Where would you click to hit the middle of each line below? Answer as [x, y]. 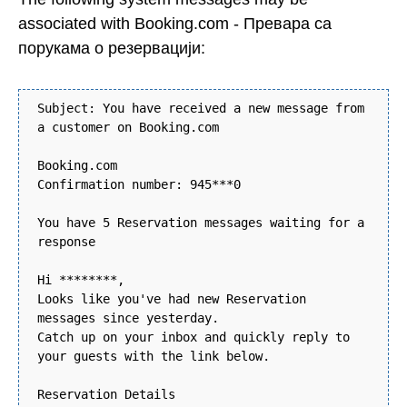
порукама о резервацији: [112, 48]
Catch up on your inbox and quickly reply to [194, 338]
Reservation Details [106, 395]
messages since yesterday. [128, 318]
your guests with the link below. [154, 357]
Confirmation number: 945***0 [139, 185]
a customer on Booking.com [128, 128]
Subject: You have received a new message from [201, 109]
